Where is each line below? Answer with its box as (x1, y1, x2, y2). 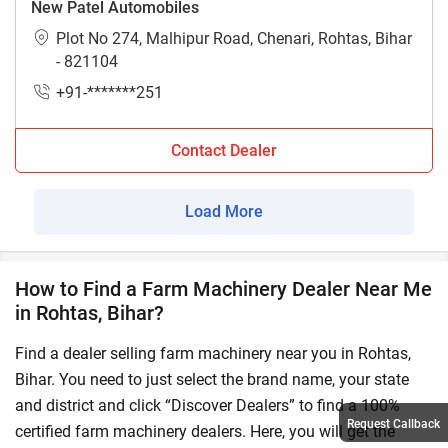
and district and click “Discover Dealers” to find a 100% (15, 395, 400, 415)
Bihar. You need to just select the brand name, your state (15, 369, 409, 389)
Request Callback (347, 417, 440, 431)
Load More (185, 201, 263, 221)
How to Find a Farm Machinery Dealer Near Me (15, 276, 432, 301)
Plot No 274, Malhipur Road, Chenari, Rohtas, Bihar (56, 28, 412, 48)
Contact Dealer (171, 140, 277, 160)
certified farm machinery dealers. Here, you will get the (15, 421, 395, 441)
